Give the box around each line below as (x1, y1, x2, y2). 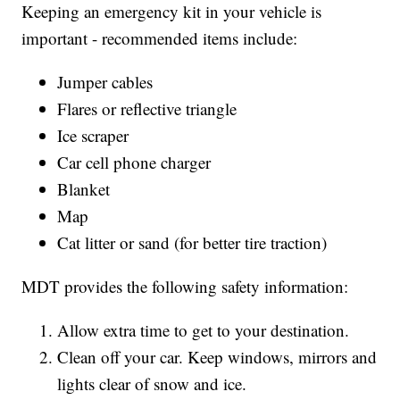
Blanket (57, 178, 111, 201)
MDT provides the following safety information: (21, 275, 349, 298)
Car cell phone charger (57, 151, 212, 174)
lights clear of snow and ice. (57, 372, 247, 396)
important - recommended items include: (21, 27, 298, 50)
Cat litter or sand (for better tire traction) (57, 231, 328, 254)
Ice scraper (57, 124, 129, 147)
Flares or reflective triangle (57, 97, 237, 121)
